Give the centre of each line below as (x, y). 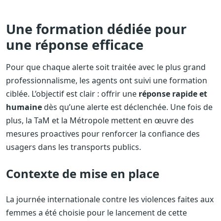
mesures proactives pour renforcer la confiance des (103, 133)
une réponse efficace (75, 44)
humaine (24, 107)
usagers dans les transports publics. (74, 147)
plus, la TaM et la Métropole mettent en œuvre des (100, 120)
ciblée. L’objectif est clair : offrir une (72, 93)
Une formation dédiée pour (96, 29)
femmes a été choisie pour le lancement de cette (96, 212)
